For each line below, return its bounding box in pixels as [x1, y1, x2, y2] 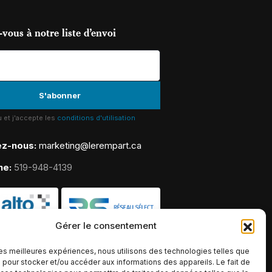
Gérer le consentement [55, 220, 157, 231]
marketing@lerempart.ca [39, 139, 141, 151]
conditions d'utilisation [57, 113, 135, 122]
